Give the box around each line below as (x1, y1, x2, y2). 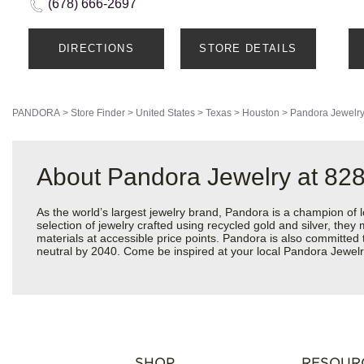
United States (136, 107, 195, 119)
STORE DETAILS (199, 42, 297, 55)
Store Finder (71, 107, 125, 119)
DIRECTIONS (58, 42, 134, 55)
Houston (242, 107, 279, 119)
